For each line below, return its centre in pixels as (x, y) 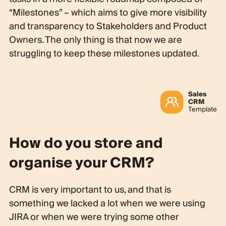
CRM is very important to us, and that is (90, 190)
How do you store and (86, 143)
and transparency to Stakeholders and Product (108, 26)
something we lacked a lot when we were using (107, 203)
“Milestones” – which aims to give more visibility (108, 13)
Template (203, 109)
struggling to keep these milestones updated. (104, 53)
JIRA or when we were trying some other (94, 217)
